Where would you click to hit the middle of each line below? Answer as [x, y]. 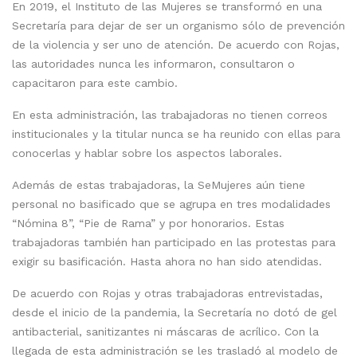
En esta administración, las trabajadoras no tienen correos [170, 114]
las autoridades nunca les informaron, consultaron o [153, 63]
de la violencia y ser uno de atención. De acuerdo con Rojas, [176, 44]
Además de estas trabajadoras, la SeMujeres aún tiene [159, 184]
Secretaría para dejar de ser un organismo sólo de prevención [178, 25]
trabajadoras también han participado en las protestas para [174, 242]
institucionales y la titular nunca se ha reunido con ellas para [176, 133]
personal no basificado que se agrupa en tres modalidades [171, 204]
